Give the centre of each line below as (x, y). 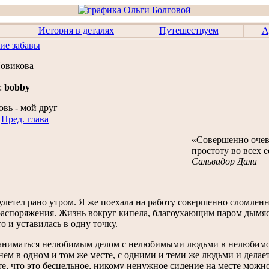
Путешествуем (189, 30)
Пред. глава (25, 119)
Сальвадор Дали (224, 161)
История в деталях (76, 30)
